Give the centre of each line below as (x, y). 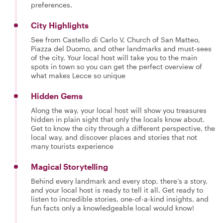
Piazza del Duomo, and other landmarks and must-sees (121, 49)
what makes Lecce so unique (78, 75)
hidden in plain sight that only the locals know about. (118, 119)
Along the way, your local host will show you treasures (119, 110)
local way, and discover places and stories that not (114, 137)
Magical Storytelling (69, 167)
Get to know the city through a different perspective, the (123, 128)
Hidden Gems (57, 96)
